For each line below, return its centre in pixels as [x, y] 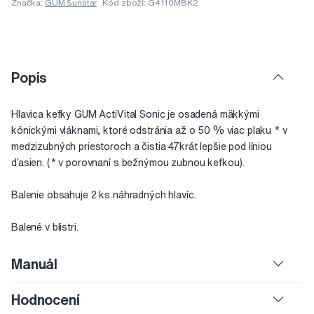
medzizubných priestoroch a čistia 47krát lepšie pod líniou [142, 147]
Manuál [35, 264]
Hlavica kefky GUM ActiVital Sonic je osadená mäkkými [135, 115]
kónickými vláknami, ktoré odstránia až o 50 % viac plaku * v [149, 131]
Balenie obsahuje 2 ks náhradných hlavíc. [104, 195]
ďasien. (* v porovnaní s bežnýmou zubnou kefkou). [128, 163]
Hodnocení [46, 300]
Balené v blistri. [45, 227]
